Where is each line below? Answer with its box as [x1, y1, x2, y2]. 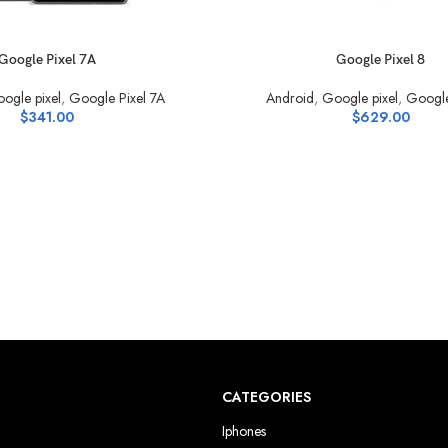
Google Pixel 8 [336, 51, 426, 68]
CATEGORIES [222, 387, 311, 407]
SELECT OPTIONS [223, 49, 338, 69]
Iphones [222, 421, 266, 441]
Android [266, 88, 315, 108]
